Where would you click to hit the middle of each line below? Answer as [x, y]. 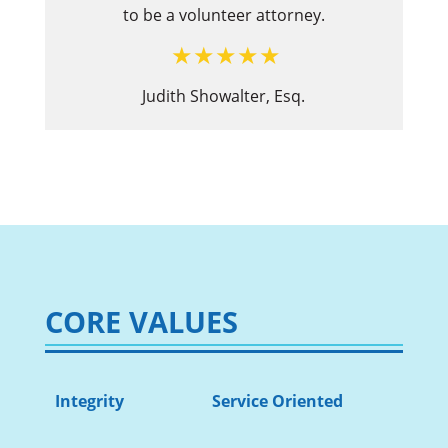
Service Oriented [277, 401]
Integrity [89, 401]
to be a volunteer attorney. [223, 15]
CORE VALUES [141, 322]
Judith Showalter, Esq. [224, 96]
